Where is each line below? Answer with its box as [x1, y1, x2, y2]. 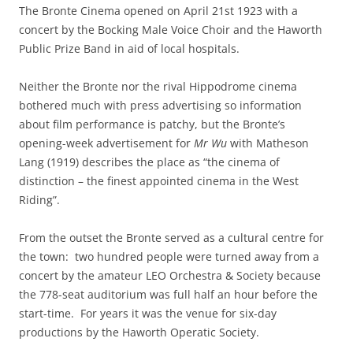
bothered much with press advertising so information [19, 97, 302, 113]
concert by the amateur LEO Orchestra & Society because [19, 267, 321, 283]
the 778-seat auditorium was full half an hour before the [19, 286, 318, 302]
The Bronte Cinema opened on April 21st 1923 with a [19, 2, 298, 18]
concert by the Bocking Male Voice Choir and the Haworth [19, 21, 322, 37]
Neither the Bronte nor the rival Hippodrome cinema [19, 78, 297, 94]
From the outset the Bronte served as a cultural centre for [19, 229, 324, 245]
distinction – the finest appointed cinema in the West [19, 173, 299, 188]
